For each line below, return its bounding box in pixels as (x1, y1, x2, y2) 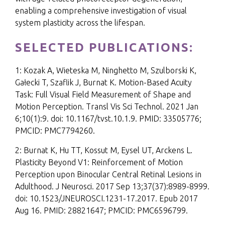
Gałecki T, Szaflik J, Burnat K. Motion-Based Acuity (15, 78, 192, 87)
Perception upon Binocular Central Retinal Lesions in (15, 170, 201, 179)
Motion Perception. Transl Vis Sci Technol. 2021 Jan (15, 102, 198, 111)
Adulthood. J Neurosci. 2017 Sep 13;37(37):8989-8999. (15, 182, 209, 191)
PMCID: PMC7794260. (15, 126, 95, 135)
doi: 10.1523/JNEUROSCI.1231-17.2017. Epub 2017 (15, 194, 198, 203)
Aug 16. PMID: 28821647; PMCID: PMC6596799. (15, 206, 188, 215)
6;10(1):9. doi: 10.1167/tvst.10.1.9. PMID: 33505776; (15, 114, 201, 123)
